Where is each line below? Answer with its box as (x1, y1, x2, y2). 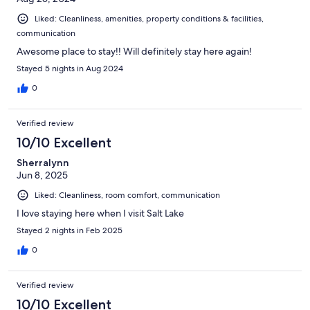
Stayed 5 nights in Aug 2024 (17, 63, 123, 75)
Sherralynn (17, 156, 69, 170)
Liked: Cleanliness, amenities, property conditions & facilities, (35, 13, 264, 25)
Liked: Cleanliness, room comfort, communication (35, 190, 220, 201)
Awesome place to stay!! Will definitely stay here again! (17, 45, 252, 58)
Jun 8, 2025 (17, 169, 68, 182)
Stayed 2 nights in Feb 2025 (17, 225, 122, 237)
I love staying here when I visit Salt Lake (17, 207, 184, 220)
